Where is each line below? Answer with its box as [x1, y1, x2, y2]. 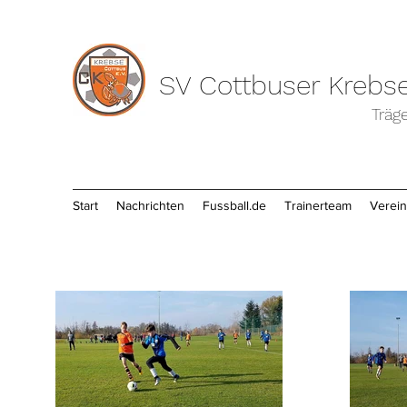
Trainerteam [284, 198, 352, 213]
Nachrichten [116, 198, 184, 213]
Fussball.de [203, 198, 266, 213]
